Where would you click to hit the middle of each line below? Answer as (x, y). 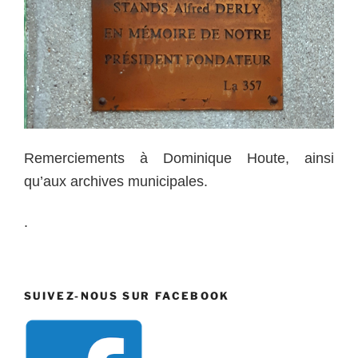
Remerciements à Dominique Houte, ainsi (179, 158)
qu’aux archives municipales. (116, 181)
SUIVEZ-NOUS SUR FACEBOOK (127, 295)
